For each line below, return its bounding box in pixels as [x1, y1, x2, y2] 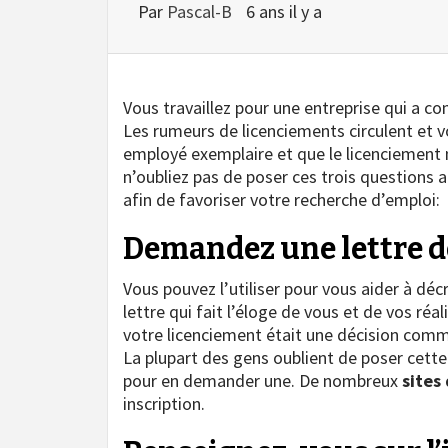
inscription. [123, 392, 205, 416]
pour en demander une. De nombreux [123, 369, 402, 393]
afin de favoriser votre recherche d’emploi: [123, 188, 440, 212]
